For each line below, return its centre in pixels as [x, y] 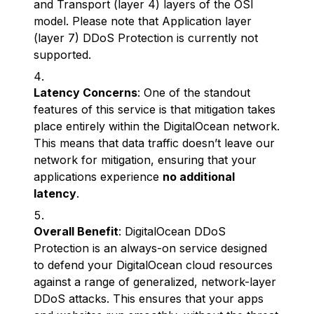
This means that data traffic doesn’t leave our [154, 143]
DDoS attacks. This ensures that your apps [149, 299]
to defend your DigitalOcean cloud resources [153, 265]
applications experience [98, 177]
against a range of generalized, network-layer [155, 282]
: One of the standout [194, 93]
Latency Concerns [86, 93]
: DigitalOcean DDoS [172, 231]
